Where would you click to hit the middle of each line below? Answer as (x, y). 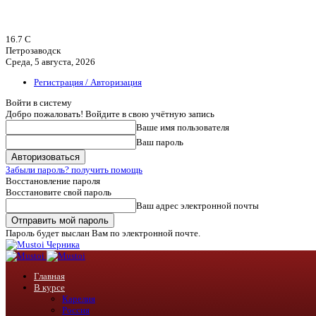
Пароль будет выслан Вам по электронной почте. (103, 233)
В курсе (49, 287)
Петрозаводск (33, 50)
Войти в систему (39, 103)
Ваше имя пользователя (183, 127)
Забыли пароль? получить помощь (74, 170)
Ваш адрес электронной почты (197, 206)
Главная (49, 276)
